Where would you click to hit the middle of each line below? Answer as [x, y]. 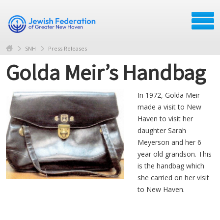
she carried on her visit [173, 177]
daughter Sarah [162, 130]
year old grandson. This [175, 154]
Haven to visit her [165, 118]
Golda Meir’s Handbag [106, 72]
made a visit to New [169, 107]
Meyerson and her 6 [169, 142]
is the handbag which [171, 165]
